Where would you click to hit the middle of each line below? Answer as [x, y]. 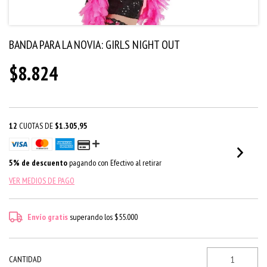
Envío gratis [48, 217]
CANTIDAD [25, 259]
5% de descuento [38, 163]
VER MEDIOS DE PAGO [42, 181]
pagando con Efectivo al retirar [114, 163]
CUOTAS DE [37, 126]
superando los [92, 217]
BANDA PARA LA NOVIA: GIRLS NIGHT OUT [94, 45]
